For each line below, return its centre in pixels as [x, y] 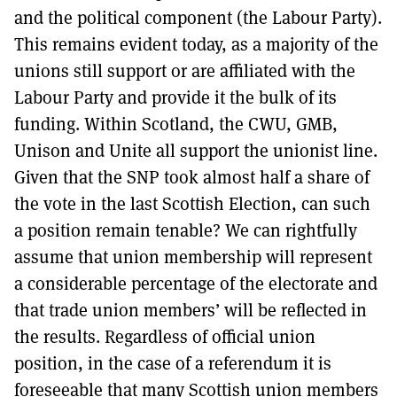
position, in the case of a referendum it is [173, 363]
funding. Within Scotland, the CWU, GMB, [176, 124]
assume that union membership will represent [193, 257]
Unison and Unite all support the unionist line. [196, 150]
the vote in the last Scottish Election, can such [192, 203]
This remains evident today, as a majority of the [196, 44]
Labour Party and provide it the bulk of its [175, 97]
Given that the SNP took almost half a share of [192, 177]
